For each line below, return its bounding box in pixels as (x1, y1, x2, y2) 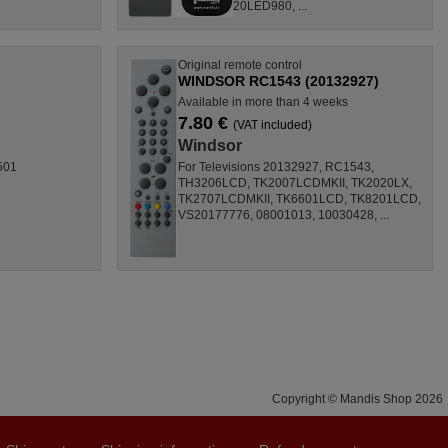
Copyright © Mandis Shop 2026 (272, 391, 443, 406)
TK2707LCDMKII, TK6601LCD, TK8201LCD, (177, 191, 421, 206)
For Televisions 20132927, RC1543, (177, 159, 374, 174)
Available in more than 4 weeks (177, 94, 348, 109)
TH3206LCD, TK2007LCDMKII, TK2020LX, (177, 175, 412, 190)
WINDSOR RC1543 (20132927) (177, 72, 379, 89)
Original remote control (177, 57, 302, 72)
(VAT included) (232, 117, 312, 132)
